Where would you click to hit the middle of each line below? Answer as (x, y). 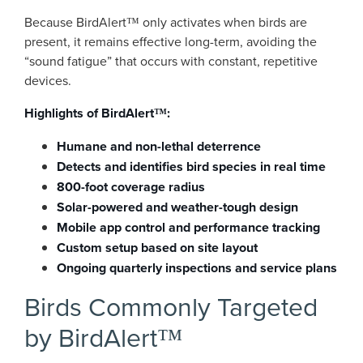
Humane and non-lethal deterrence (159, 146)
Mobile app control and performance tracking (188, 227)
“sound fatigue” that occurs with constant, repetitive (171, 61)
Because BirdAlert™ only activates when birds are (166, 22)
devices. (48, 80)
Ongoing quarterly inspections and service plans (197, 268)
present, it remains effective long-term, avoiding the (171, 41)
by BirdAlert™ (103, 337)
